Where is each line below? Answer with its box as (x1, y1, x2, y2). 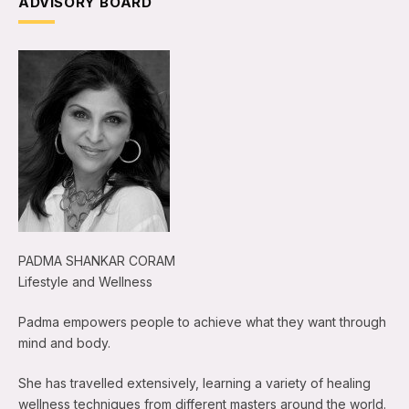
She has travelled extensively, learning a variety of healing (18, 375, 371, 392)
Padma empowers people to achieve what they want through (18, 314, 386, 330)
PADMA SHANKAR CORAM (18, 253, 175, 269)
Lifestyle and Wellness (18, 274, 152, 290)
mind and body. (18, 335, 110, 351)
